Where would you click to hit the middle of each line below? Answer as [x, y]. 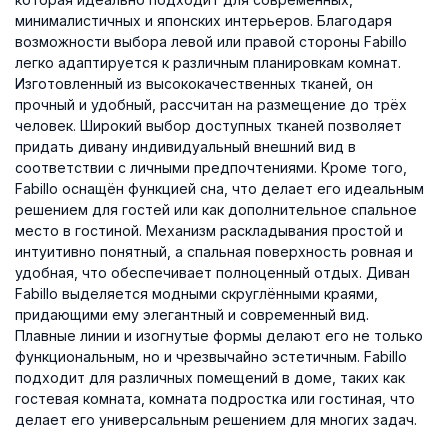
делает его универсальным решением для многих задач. [216, 419]
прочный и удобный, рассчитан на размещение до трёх [211, 104]
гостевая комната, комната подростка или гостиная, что [215, 398]
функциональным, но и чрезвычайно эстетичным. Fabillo [211, 356]
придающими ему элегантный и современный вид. [192, 314]
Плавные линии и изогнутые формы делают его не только [219, 335]
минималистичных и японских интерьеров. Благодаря [203, 20]
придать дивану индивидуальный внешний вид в [185, 146]
